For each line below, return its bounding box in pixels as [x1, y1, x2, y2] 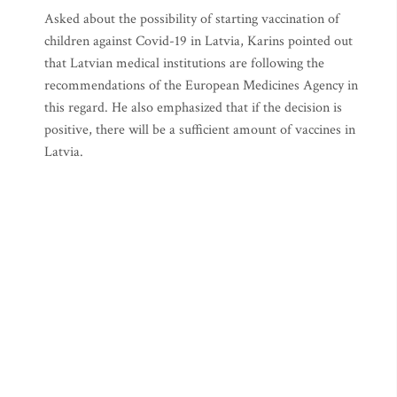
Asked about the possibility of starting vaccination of [44, 10, 339, 28]
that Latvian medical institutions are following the [44, 54, 324, 73]
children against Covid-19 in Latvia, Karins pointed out [44, 32, 353, 51]
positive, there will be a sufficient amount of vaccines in [44, 121, 355, 139]
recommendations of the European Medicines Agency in [44, 76, 358, 95]
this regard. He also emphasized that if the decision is [44, 98, 342, 117]
